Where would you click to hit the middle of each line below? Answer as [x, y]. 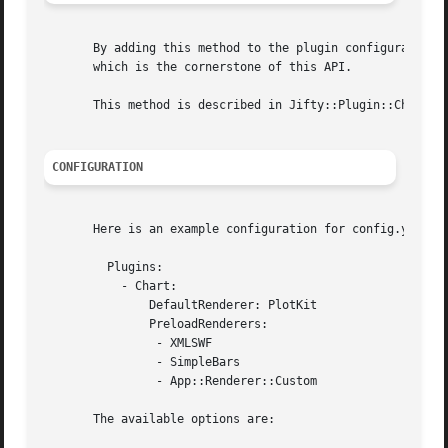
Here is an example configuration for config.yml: [237, 229]
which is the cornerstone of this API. [198, 67]
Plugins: [72, 267]
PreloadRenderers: [72, 324]
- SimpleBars [100, 362]
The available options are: [160, 419]
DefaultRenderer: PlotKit [72, 305]
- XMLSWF [100, 343]
